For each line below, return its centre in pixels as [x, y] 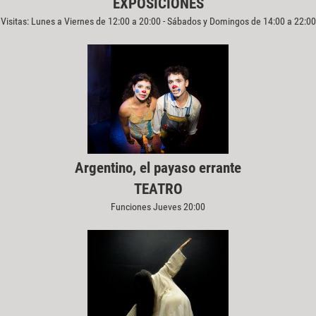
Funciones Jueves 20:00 [158, 207]
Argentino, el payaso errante [158, 168]
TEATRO [158, 189]
